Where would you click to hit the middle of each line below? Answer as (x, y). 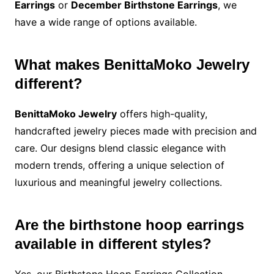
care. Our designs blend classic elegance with (120, 148)
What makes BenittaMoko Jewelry (132, 65)
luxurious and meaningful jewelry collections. (118, 183)
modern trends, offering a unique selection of (119, 165)
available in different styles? (113, 244)
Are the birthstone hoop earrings (129, 225)
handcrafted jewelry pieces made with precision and (135, 131)
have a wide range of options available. (106, 22)
